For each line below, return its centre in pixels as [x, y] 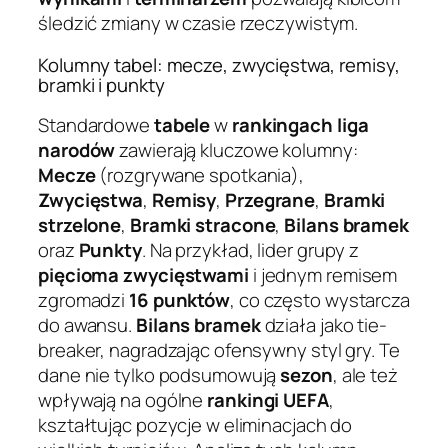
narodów [77, 150]
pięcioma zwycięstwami [143, 275]
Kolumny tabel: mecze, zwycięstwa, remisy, [219, 64]
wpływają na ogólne [123, 400]
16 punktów [180, 300]
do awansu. [87, 325]
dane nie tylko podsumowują [159, 375]
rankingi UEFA [268, 400]
